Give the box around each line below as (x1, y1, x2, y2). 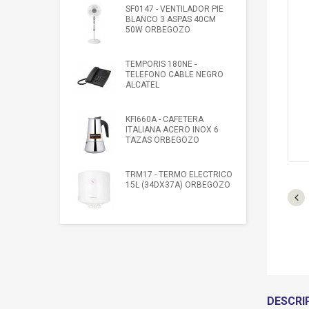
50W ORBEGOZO (126, 25, 190, 34)
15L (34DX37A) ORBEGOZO (126, 180, 230, 190)
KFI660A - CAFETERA (126, 114, 203, 124)
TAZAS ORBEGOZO (126, 135, 199, 145)
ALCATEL (126, 80, 159, 90)
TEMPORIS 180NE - (126, 59, 197, 69)
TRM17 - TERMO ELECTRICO (126, 170, 232, 179)
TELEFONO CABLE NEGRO (126, 70, 223, 79)
